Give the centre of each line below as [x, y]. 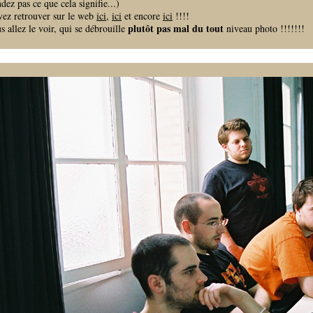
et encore [142, 16]
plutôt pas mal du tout [176, 28]
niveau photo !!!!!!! [264, 28]
